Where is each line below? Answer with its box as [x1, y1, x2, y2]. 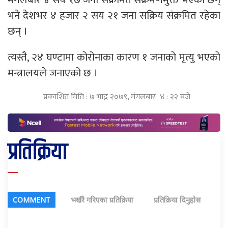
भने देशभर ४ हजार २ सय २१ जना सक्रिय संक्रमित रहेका [8, 6, 220, 24]
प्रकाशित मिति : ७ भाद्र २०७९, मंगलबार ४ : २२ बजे [43, 90, 190, 104]
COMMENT [13, 195, 50, 205]
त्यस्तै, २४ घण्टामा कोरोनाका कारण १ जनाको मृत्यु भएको [8, 48, 220, 66]
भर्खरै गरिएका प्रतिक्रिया [71, 195, 133, 205]
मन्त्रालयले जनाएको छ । [8, 64, 98, 82]
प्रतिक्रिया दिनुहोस [154, 195, 201, 205]
